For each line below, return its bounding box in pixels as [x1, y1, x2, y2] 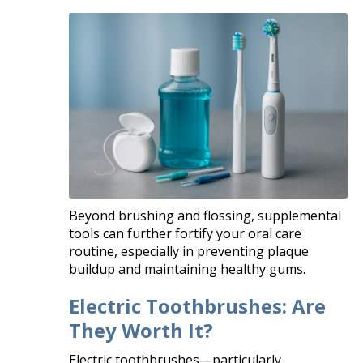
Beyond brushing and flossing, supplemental [69, 206, 342, 224]
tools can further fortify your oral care [69, 224, 302, 242]
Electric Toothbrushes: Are [69, 292, 327, 319]
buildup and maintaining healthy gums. [69, 259, 306, 278]
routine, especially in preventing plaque [69, 241, 310, 260]
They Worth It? [69, 316, 214, 344]
